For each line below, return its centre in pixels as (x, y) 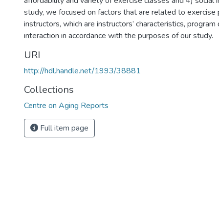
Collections (49, 90)
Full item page (63, 128)
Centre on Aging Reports (66, 106)
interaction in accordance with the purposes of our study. (119, 36)
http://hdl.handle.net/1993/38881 (82, 71)
